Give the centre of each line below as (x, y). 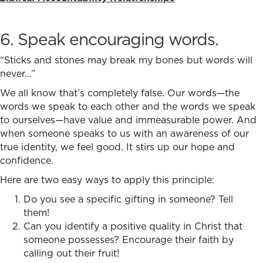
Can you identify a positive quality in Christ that (133, 226)
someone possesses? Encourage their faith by (129, 240)
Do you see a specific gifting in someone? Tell (128, 199)
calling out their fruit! (71, 253)
